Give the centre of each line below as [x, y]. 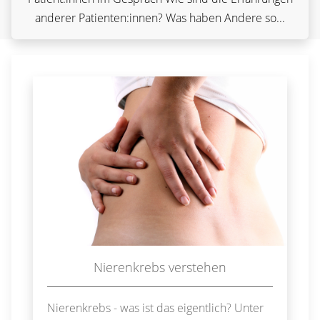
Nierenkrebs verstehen [160, 267]
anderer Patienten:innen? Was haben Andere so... [160, 17]
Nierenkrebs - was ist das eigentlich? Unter [156, 307]
